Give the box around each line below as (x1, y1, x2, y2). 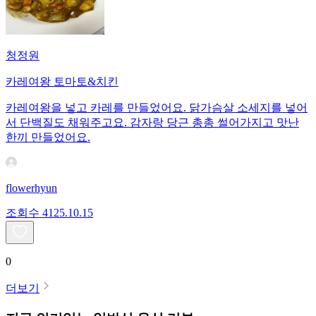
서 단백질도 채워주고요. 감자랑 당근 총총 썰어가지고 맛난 (6, 116, 299, 129)
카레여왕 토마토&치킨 (6, 75, 119, 88)
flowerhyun (6, 182, 57, 195)
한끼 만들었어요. (6, 131, 90, 144)
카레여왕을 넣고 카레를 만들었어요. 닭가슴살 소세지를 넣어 (6, 102, 308, 114)
